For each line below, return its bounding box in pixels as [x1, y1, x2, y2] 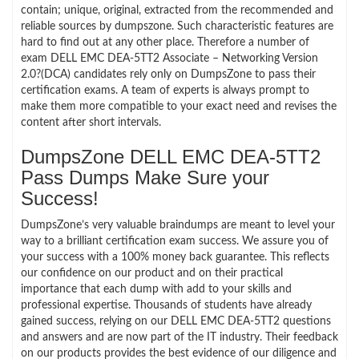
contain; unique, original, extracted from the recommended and [21, 4, 333, 16]
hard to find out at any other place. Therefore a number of [21, 36, 309, 48]
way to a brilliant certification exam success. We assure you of [21, 235, 329, 247]
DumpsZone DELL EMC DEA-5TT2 [21, 145, 321, 167]
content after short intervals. [21, 116, 161, 128]
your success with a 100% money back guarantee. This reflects [21, 251, 329, 263]
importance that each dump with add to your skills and [21, 283, 292, 295]
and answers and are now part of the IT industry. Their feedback [21, 331, 338, 343]
